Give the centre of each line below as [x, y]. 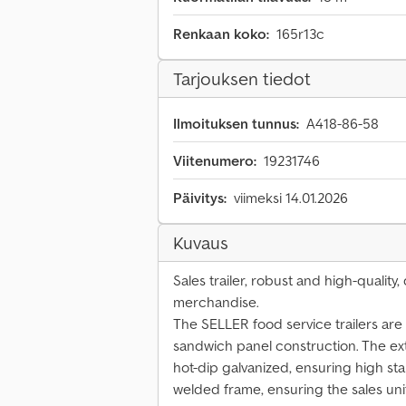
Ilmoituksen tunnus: [236, 124]
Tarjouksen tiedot [242, 79]
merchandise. [216, 302]
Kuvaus [201, 243]
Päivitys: [200, 198]
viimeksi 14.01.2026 [291, 198]
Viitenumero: [215, 161]
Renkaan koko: [221, 34]
